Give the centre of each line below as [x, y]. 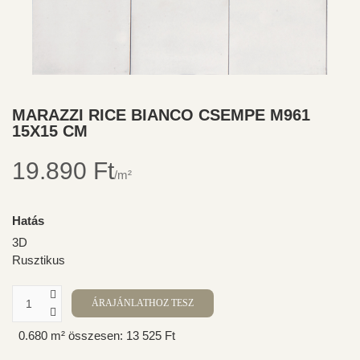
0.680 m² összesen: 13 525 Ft [97, 336]
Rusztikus [39, 260]
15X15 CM [50, 131]
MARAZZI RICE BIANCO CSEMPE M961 [161, 115]
